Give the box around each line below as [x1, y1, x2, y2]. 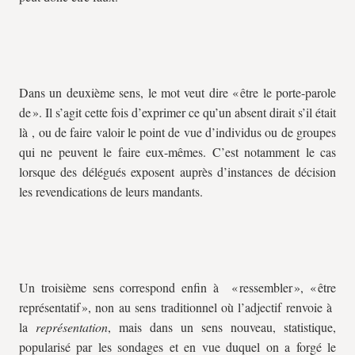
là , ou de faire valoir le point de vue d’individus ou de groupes [19, 124, 336, 140]
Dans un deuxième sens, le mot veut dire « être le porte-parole [19, 84, 336, 101]
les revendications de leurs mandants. [19, 183, 203, 200]
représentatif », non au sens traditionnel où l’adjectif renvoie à [19, 299, 336, 315]
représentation [28, 319, 108, 335]
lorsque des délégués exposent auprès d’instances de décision [19, 163, 336, 180]
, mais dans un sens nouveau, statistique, [108, 319, 336, 335]
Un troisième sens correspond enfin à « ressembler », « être [19, 279, 336, 296]
